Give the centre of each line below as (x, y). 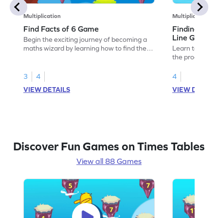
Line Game (191, 37)
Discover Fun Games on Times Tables (109, 146)
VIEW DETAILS (47, 89)
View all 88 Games (109, 161)
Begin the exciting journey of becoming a (85, 39)
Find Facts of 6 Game (61, 28)
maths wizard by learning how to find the (85, 48)
